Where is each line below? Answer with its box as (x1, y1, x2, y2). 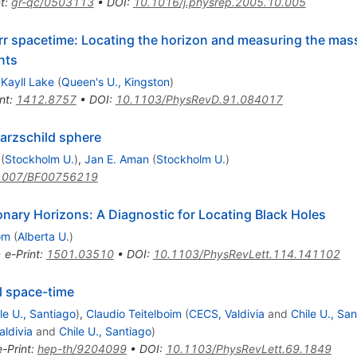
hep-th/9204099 (37, 341, 127, 355)
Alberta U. (17, 229, 69, 243)
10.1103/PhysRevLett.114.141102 (152, 246, 340, 261)
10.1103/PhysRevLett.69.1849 (165, 341, 331, 355)
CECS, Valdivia (188, 306, 265, 320)
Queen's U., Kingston (61, 74, 170, 88)
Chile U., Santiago (58, 324, 151, 338)
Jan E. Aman (84, 151, 149, 166)
